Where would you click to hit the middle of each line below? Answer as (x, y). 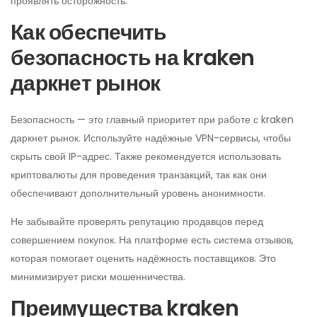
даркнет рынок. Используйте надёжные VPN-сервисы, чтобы (151, 138)
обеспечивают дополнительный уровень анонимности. (138, 193)
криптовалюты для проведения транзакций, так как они (139, 175)
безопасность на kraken (133, 58)
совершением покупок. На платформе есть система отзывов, (152, 240)
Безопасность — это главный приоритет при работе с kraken (152, 120)
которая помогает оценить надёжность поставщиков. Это (143, 258)
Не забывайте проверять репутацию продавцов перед (137, 221)
